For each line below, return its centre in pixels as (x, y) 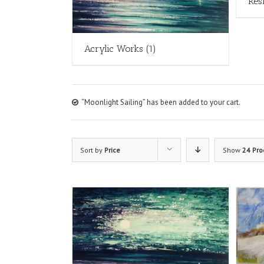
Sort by (92, 150)
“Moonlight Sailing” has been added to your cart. (161, 102)
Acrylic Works (115, 48)
